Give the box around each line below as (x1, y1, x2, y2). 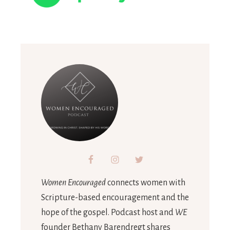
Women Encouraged (41, 178, 106, 187)
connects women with (106, 178, 185, 187)
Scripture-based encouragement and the (41, 193, 189, 202)
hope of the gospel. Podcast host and (41, 207, 175, 217)
